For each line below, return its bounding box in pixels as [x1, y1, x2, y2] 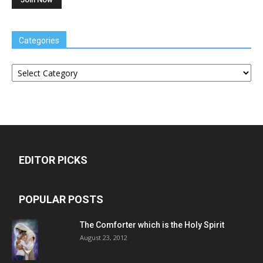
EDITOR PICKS [19, 154, 87, 166]
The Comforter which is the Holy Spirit [80, 220, 224, 230]
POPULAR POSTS [19, 193, 103, 205]
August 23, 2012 [80, 233, 127, 242]
